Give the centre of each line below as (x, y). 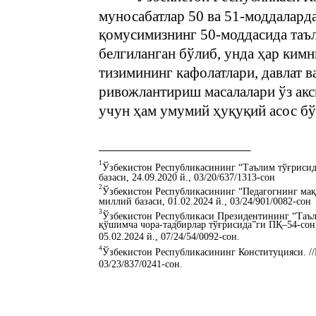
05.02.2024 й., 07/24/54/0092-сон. (169, 237)
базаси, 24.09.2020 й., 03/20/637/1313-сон (187, 178)
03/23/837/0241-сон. (141, 265)
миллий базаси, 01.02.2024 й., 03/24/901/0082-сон (205, 202)
